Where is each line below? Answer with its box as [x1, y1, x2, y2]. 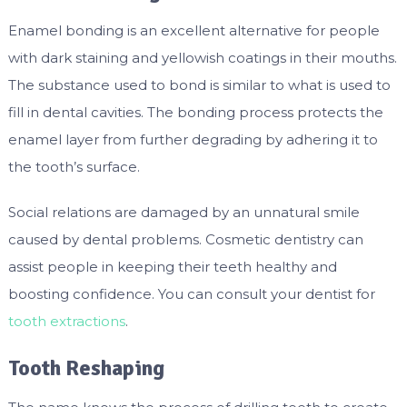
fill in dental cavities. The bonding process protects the [7, 104, 383, 122]
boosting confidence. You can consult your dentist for [7, 285, 375, 303]
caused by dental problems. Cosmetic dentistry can [7, 231, 363, 249]
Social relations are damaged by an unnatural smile [7, 203, 360, 222]
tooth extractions [7, 313, 125, 331]
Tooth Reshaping [7, 354, 164, 382]
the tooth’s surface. [7, 158, 140, 176]
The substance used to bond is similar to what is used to [7, 76, 391, 94]
